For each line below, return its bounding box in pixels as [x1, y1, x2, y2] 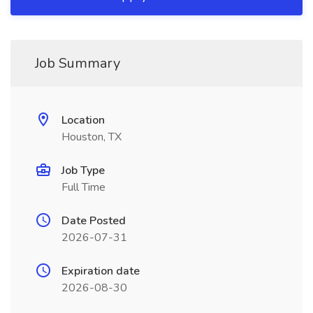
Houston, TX [61, 129, 122, 145]
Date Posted [61, 213, 126, 228]
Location [61, 112, 105, 128]
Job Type [61, 163, 105, 178]
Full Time [61, 180, 105, 195]
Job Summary [35, 54, 120, 73]
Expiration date [61, 263, 140, 279]
